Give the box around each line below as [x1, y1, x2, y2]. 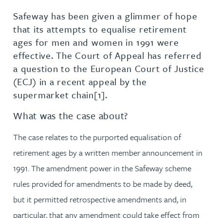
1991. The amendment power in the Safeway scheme [13, 162, 191, 174]
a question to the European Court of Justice [13, 62, 204, 75]
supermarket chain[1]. [13, 88, 108, 101]
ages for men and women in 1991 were [13, 36, 179, 49]
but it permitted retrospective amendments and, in [13, 193, 186, 205]
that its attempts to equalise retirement [13, 22, 187, 36]
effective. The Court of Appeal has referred [13, 49, 202, 62]
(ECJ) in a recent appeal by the [13, 75, 147, 88]
